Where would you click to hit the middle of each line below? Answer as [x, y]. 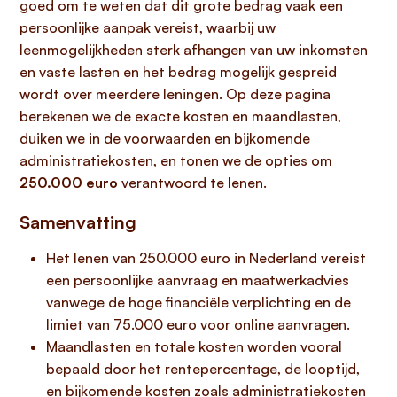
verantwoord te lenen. [192, 183]
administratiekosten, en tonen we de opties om [176, 160]
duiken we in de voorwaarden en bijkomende [165, 138]
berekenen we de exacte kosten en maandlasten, [180, 116]
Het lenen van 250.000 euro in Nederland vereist [206, 258]
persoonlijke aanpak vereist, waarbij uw [148, 27]
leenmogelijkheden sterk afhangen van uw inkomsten [194, 50]
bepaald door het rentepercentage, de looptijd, [203, 369]
